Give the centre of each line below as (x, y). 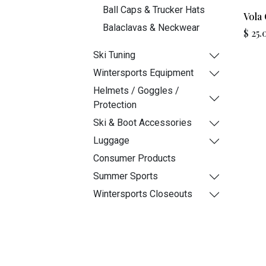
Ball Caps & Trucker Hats (154, 10)
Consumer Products (134, 158)
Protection (115, 105)
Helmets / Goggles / (136, 91)
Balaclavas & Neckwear (151, 28)
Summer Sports (126, 176)
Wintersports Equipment (143, 73)
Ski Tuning (114, 55)
